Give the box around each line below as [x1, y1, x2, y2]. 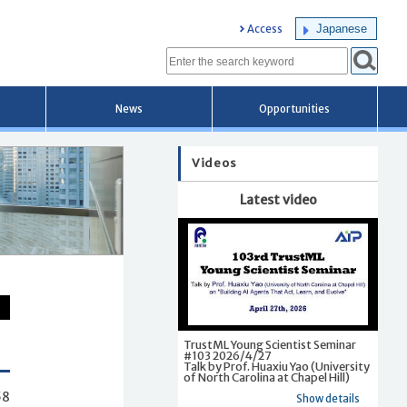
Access [247, 23, 283, 35]
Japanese [316, 22, 367, 35]
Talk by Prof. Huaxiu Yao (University [184, 359, 370, 373]
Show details [296, 392, 360, 405]
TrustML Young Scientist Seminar [184, 337, 356, 352]
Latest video [239, 192, 317, 208]
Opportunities [259, 103, 331, 115]
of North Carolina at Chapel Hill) [184, 370, 350, 384]
